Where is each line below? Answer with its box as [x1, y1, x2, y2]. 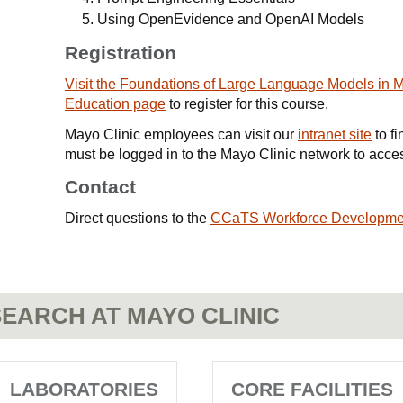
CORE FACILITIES [231, 379, 393, 399]
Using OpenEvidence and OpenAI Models [97, 12, 364, 27]
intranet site [298, 127, 372, 142]
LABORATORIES [10, 379, 158, 399]
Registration [65, 42, 176, 63]
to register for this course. [166, 96, 328, 112]
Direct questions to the [65, 210, 210, 226]
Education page [65, 96, 166, 112]
